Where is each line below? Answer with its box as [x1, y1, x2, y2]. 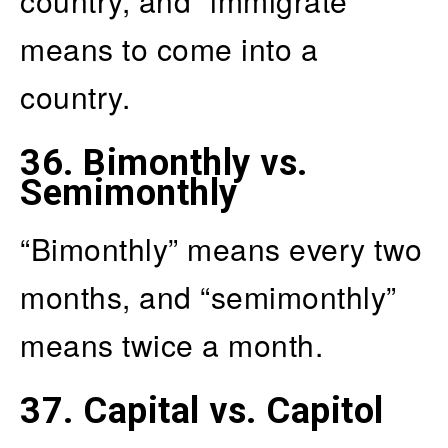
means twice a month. [20, 322, 323, 366]
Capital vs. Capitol [83, 389, 384, 432]
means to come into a [20, 26, 318, 70]
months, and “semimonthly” [20, 274, 397, 318]
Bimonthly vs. [83, 141, 308, 184]
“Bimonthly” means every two [20, 226, 423, 270]
